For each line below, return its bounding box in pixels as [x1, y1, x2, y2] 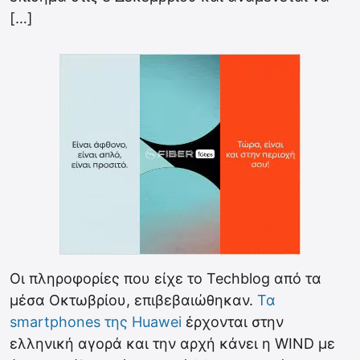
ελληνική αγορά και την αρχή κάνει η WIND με [10, 335, 335, 352]
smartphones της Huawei [10, 313, 182, 330]
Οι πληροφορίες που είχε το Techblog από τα [10, 270, 321, 287]
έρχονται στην [182, 313, 284, 330]
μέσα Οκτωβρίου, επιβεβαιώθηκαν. [10, 292, 253, 309]
